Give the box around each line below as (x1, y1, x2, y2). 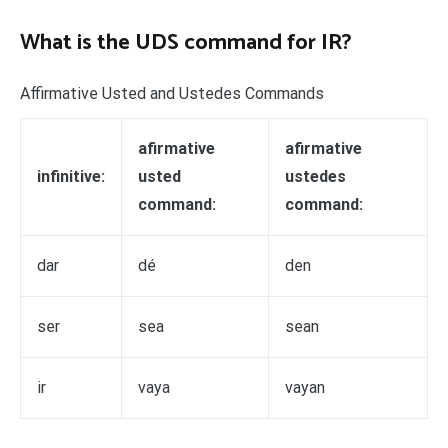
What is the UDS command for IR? (20, 25, 352, 62)
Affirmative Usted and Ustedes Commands (20, 84, 324, 104)
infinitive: (37, 167, 105, 187)
